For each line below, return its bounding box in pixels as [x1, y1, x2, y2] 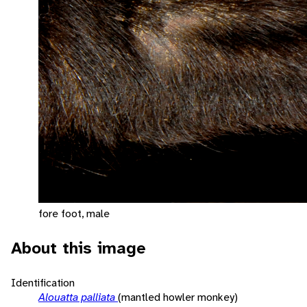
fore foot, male [38, 206, 110, 221]
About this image [11, 236, 146, 259]
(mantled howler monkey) [118, 289, 238, 304]
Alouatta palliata [38, 289, 118, 304]
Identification [11, 275, 75, 290]
